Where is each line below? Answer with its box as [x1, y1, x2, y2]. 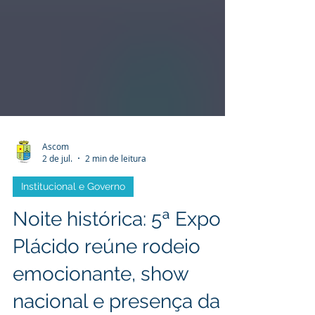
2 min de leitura [85, 191, 146, 202]
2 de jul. [42, 191, 72, 202]
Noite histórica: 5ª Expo [13, 245, 221, 269]
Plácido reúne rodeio [13, 273, 200, 296]
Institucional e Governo [21, 219, 125, 230]
